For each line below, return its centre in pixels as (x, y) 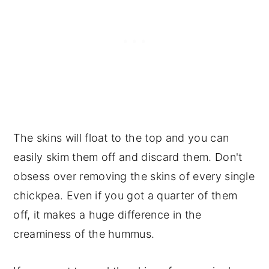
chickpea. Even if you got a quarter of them (125, 196)
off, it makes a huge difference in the (107, 215)
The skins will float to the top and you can (121, 138)
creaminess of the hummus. (84, 234)
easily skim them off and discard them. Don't (128, 157)
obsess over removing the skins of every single (134, 177)
